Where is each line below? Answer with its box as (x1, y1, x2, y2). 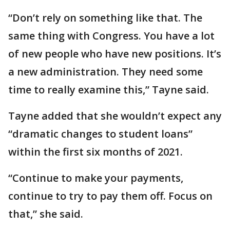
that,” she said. (8, 206, 83, 221)
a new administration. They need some (8, 64, 203, 79)
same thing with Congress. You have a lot (8, 28, 215, 43)
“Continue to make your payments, (8, 170, 183, 185)
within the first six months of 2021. (8, 144, 185, 159)
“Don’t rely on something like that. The (8, 10, 202, 25)
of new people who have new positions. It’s (8, 46, 221, 61)
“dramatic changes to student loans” (8, 126, 193, 141)
